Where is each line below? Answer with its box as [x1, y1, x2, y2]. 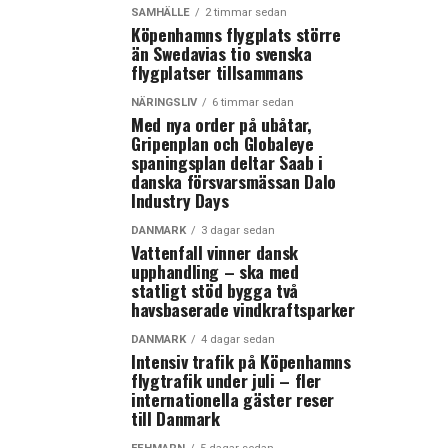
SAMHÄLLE [131, 6, 190, 19]
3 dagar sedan [201, 224, 275, 237]
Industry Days [131, 187, 229, 213]
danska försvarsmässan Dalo [131, 168, 336, 194]
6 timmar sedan [212, 96, 294, 109]
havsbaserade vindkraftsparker [131, 296, 355, 322]
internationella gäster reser [131, 386, 335, 412]
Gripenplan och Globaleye [131, 130, 314, 156]
